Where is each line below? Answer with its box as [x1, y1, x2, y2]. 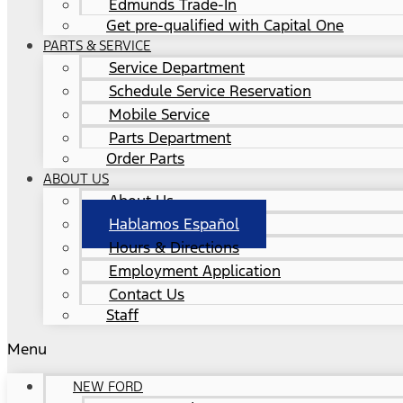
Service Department [109, 58, 245, 78]
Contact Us [109, 284, 184, 305]
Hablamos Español [109, 214, 239, 235]
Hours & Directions [109, 237, 239, 258]
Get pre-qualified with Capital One [106, 15, 344, 36]
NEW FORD [73, 378, 143, 396]
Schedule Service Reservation [109, 81, 311, 102]
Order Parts [106, 148, 184, 169]
